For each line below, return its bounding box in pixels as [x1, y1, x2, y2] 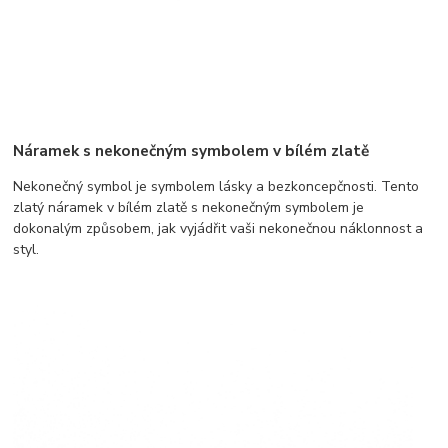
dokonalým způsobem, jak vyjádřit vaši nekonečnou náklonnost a [13, 219, 424, 239]
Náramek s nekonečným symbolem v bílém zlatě [13, 140, 370, 162]
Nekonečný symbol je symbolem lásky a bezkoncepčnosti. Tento [13, 177, 420, 197]
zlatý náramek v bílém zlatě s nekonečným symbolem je [13, 198, 365, 218]
